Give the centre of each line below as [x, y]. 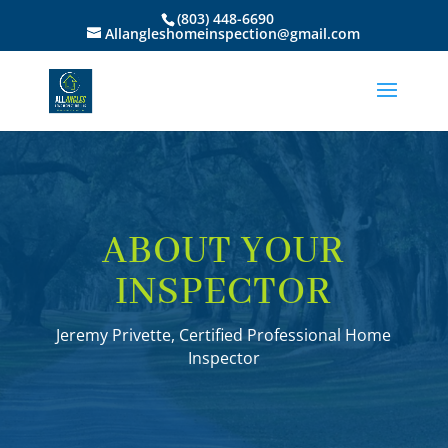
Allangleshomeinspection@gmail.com [233, 33]
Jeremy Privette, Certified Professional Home [224, 335]
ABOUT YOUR [224, 252]
